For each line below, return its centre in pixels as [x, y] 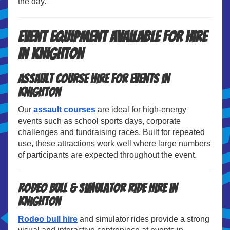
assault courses [64, 109]
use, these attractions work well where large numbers [114, 143]
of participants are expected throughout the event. [107, 155]
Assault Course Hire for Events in [94, 79]
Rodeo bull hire [48, 219]
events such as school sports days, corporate [99, 121]
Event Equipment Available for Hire [112, 36]
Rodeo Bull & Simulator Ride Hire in [98, 188]
